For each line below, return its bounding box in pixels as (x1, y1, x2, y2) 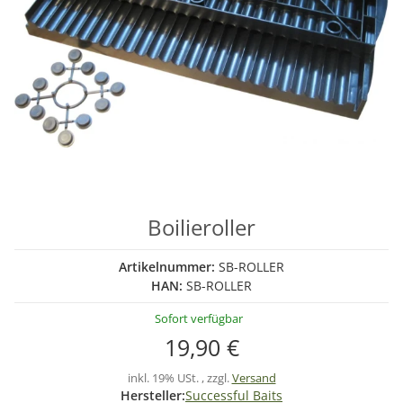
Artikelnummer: (119, 258, 219, 275)
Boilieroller (148, 212, 255, 242)
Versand (231, 370, 276, 386)
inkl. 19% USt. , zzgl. (127, 370, 232, 386)
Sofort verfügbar (154, 310, 243, 327)
